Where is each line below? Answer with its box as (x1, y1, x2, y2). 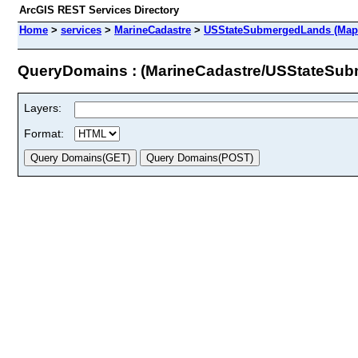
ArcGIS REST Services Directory (19, 4, 179, 16)
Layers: (24, 101, 62, 114)
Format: (24, 126, 64, 140)
